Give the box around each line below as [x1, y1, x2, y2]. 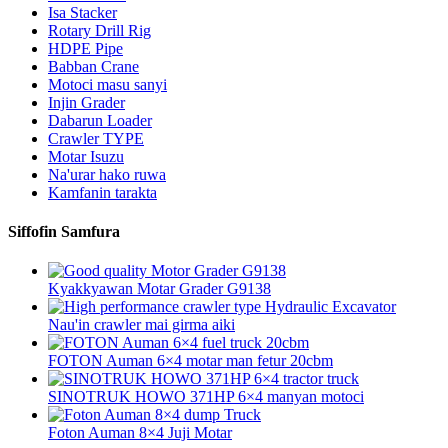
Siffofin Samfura [8, 222, 120, 240]
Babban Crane [48, 57, 139, 75]
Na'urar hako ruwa [48, 165, 166, 183]
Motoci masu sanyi [48, 75, 167, 93]
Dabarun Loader [48, 111, 152, 129]
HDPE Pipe [48, 39, 123, 57]
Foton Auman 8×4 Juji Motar [48, 424, 232, 442]
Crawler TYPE [48, 129, 144, 147]
